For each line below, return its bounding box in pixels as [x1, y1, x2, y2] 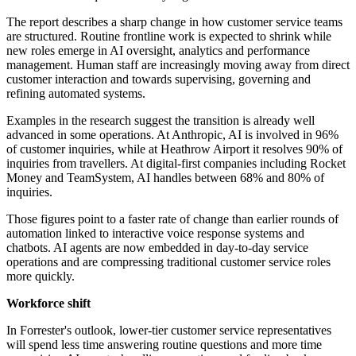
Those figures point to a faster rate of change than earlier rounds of [6, 212, 339, 226]
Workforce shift [6, 296, 91, 311]
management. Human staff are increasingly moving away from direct [6, 58, 350, 72]
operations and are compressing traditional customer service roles [6, 255, 331, 269]
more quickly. [6, 269, 75, 284]
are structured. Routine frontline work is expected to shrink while [6, 29, 331, 44]
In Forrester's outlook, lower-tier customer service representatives [6, 323, 331, 338]
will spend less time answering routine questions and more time [6, 338, 322, 352]
